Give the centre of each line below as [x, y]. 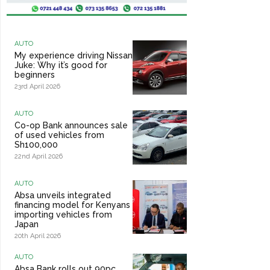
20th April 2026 [38, 236]
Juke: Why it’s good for [61, 65]
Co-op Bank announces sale [71, 126]
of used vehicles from [59, 135]
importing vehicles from [63, 214]
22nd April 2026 [39, 157]
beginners [35, 75]
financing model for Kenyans [72, 205]
